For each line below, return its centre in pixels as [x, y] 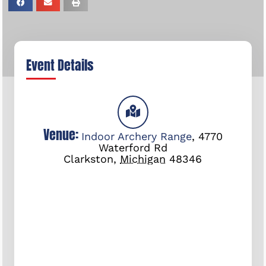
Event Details [60, 65]
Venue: [62, 134]
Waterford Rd [133, 147]
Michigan [143, 159]
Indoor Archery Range [136, 136]
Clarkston [89, 159]
